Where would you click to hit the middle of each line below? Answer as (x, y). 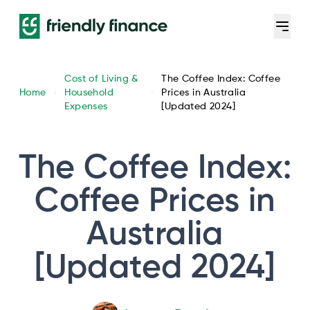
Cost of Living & (101, 79)
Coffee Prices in (155, 202)
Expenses (86, 107)
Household (89, 93)
